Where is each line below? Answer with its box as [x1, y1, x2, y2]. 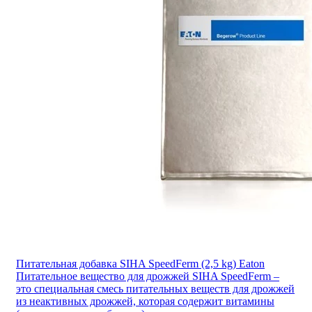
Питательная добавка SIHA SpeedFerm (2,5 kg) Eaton [16, 257, 265, 270]
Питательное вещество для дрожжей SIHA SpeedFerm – [16, 270, 279, 282]
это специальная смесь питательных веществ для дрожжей [16, 282, 295, 295]
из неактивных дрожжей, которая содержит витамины [16, 295, 274, 307]
